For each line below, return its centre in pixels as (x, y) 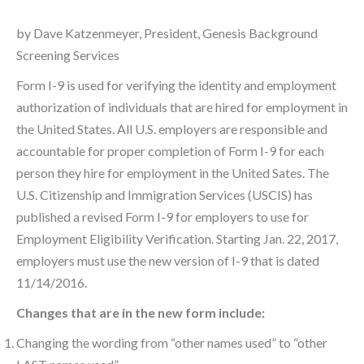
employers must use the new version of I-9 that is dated (168, 261)
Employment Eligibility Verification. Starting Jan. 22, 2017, (177, 239)
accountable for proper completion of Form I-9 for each (170, 151)
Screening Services (68, 55)
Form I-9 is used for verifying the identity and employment (176, 85)
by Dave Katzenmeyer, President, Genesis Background (167, 33)
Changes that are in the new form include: (141, 313)
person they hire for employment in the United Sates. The (173, 173)
